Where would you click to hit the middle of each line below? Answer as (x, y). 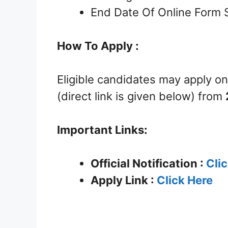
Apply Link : (124, 180)
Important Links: (102, 130)
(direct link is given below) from (141, 96)
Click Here (185, 180)
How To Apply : (98, 46)
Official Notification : (148, 164)
